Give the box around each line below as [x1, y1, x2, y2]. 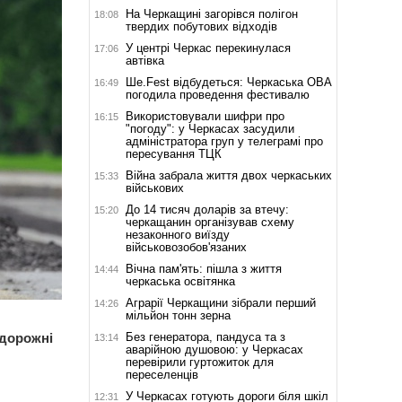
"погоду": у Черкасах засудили [125, 121, 294, 135]
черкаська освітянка [125, 274, 235, 288]
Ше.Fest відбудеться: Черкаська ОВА [125, 74, 332, 89]
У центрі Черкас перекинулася [125, 40, 291, 55]
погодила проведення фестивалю [125, 87, 310, 101]
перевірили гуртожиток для [125, 354, 274, 369]
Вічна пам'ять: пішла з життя [125, 261, 282, 275]
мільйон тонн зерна [125, 308, 231, 322]
